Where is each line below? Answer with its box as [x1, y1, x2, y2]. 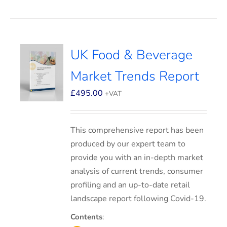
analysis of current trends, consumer [70, 166, 204, 177]
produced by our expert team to [70, 138, 186, 149]
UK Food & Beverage [70, 46, 193, 64]
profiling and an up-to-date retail [70, 179, 191, 191]
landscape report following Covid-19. [70, 193, 207, 204]
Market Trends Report [70, 67, 200, 85]
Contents [70, 212, 103, 222]
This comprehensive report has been [70, 125, 204, 136]
